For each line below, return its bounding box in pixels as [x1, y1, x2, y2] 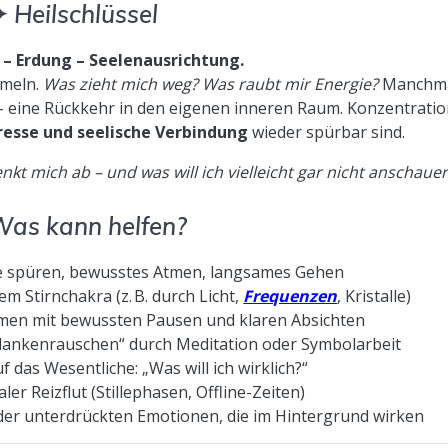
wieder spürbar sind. [248, 120, 406, 143]
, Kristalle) [337, 284, 412, 307]
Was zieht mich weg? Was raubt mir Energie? [43, 72, 379, 95]
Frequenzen [243, 284, 338, 307]
